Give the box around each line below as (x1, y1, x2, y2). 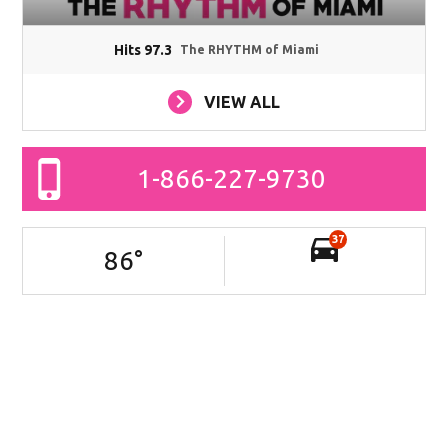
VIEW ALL (204, 92, 280, 111)
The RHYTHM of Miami (180, 42, 320, 56)
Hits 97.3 (114, 41, 173, 58)
